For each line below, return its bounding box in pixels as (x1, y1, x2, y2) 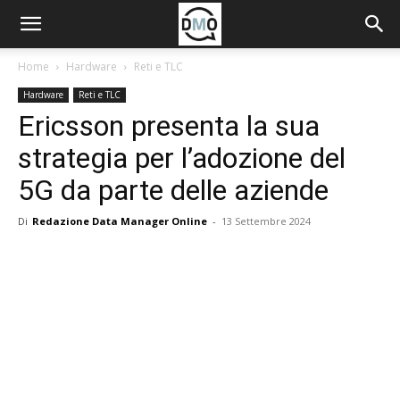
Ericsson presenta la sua (18, 109, 320, 143)
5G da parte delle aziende (18, 173, 329, 207)
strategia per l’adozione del (18, 141, 346, 175)
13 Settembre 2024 (221, 214, 311, 228)
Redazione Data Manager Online (32, 214, 207, 228)
